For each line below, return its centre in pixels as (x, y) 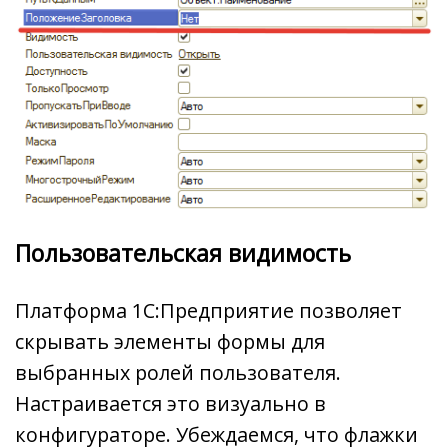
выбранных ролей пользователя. (178, 373)
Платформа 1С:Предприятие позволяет (208, 311)
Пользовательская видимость (183, 253)
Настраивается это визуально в (170, 404)
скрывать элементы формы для (170, 342)
